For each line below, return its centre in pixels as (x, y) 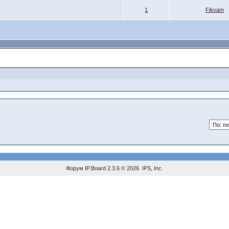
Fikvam (214, 10)
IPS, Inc (152, 168)
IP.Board (95, 168)
